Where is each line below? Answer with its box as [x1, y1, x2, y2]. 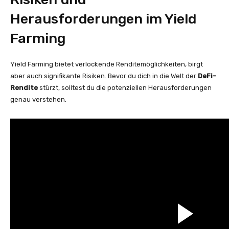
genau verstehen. [10, 96, 66, 103]
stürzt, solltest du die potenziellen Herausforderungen [38, 84, 212, 91]
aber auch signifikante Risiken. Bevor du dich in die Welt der [10, 72, 198, 80]
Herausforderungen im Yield [10, 11, 196, 27]
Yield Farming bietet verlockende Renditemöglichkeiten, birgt [10, 60, 203, 68]
